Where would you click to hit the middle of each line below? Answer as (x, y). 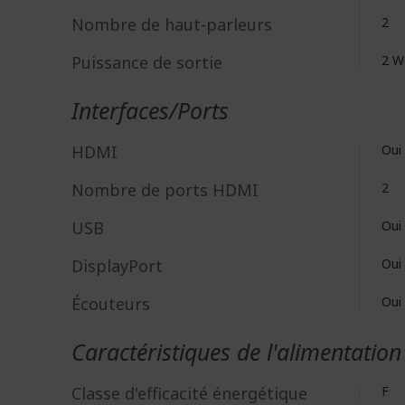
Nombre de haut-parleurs (172, 24)
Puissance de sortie (147, 62)
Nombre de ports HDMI (165, 190)
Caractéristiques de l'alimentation (236, 352)
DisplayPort (117, 266)
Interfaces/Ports (150, 110)
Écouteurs (111, 304)
